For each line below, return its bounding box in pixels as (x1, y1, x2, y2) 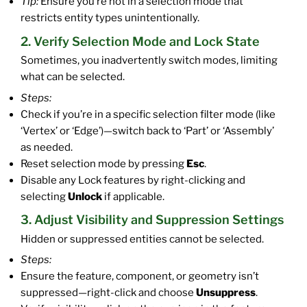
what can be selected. (21, 70, 125, 83)
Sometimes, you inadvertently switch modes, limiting (21, 53, 278, 66)
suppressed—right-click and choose (21, 286, 196, 299)
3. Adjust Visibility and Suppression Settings (21, 212, 284, 228)
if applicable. (102, 190, 164, 203)
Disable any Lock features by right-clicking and (21, 173, 245, 186)
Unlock (68, 190, 102, 203)
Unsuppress (196, 286, 256, 299)
